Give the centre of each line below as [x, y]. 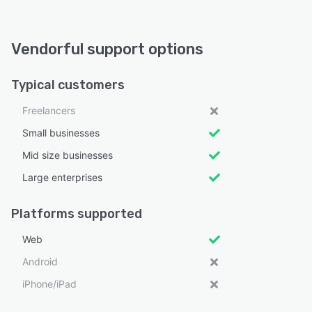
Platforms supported [77, 214]
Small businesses [61, 133]
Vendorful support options [107, 49]
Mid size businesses [68, 155]
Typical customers [68, 85]
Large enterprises [62, 177]
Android [40, 262]
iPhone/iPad [49, 284]
